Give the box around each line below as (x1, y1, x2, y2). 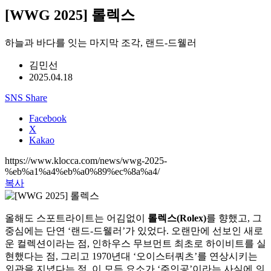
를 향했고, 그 (206, 212, 262, 223)
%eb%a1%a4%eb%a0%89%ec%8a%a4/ (5, 166, 160, 177)
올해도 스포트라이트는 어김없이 (5, 212, 148, 223)
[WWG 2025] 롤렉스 (5, 7, 135, 23)
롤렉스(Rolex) (148, 212, 206, 223)
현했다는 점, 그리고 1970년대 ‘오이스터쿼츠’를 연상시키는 (5, 250, 258, 261)
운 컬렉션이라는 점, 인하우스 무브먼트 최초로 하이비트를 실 (5, 238, 266, 249)
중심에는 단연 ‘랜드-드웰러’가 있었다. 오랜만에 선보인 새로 (5, 225, 263, 236)
